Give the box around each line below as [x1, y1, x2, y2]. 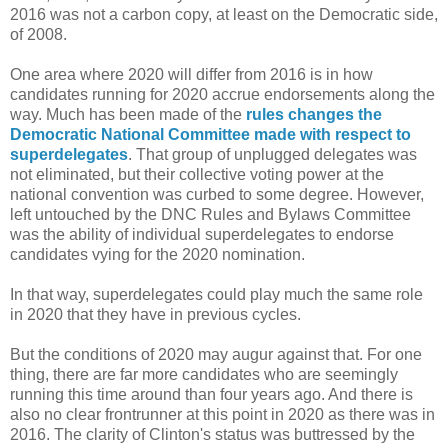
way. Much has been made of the [10, 105, 246, 123]
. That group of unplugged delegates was [128, 145, 417, 163]
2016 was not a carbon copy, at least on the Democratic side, [10, 5, 438, 23]
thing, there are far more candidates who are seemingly [10, 365, 398, 383]
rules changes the [246, 105, 382, 123]
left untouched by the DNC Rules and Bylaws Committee [10, 205, 411, 223]
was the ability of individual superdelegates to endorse [10, 225, 394, 243]
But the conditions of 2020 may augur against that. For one [10, 345, 422, 363]
